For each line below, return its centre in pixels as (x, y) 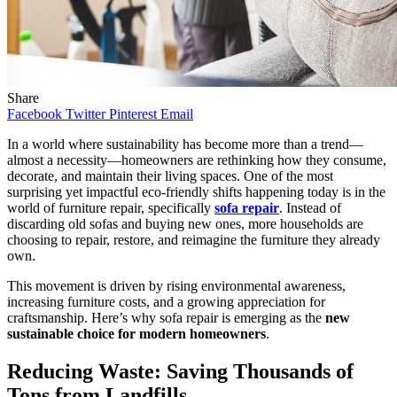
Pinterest (133, 113)
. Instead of (310, 207)
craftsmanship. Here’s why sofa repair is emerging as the (166, 317)
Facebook (35, 113)
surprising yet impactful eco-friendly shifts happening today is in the (196, 191)
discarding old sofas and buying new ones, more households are (185, 223)
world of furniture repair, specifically (111, 207)
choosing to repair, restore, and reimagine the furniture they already (194, 239)
